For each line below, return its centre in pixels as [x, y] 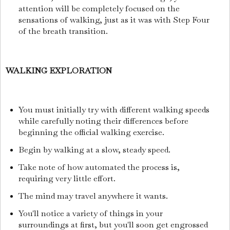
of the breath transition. [64, 31]
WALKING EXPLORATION [60, 70]
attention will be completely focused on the [99, 9]
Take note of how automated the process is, [99, 167]
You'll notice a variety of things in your [90, 213]
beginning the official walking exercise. [92, 132]
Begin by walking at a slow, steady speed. [95, 150]
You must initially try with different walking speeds [114, 110]
